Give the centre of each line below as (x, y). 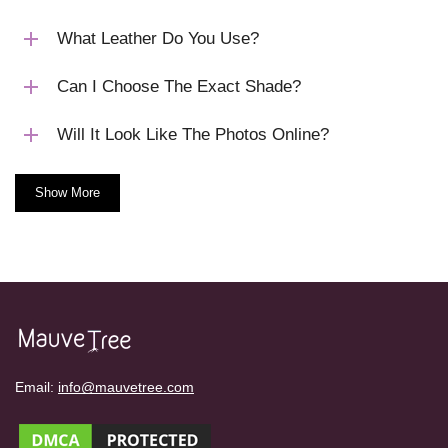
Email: (36, 386)
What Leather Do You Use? (158, 38)
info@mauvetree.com (126, 386)
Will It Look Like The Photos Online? (193, 134)
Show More (67, 192)
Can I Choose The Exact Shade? (179, 86)
